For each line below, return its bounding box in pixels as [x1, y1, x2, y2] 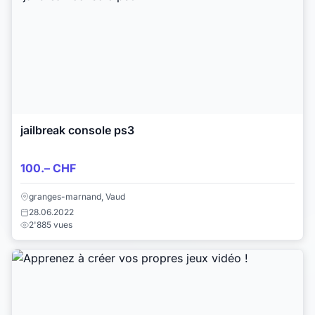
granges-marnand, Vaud [29, 191, 125, 202]
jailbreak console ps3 [20, 123, 134, 138]
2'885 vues [29, 219, 72, 230]
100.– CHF [20, 160, 76, 175]
